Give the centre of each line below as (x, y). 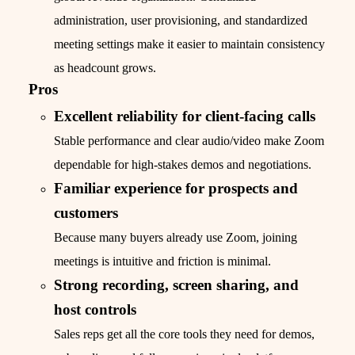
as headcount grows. (105, 68)
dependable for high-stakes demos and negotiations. (183, 165)
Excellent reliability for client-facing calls (185, 116)
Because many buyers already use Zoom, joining (176, 238)
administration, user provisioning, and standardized (181, 21)
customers (86, 213)
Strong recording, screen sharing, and (176, 285)
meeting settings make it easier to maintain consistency (189, 44)
